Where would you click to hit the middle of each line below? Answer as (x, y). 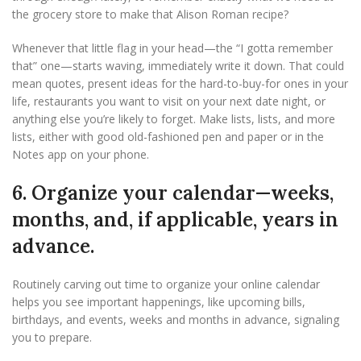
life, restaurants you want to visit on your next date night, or (169, 102)
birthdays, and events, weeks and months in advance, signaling (176, 320)
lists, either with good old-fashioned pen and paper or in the (168, 137)
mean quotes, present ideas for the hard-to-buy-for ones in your (180, 84)
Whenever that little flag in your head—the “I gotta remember (172, 48)
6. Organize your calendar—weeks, (173, 193)
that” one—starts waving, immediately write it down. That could (178, 66)
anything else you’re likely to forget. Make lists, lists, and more (174, 119)
